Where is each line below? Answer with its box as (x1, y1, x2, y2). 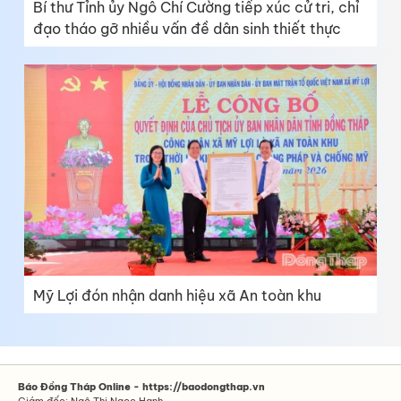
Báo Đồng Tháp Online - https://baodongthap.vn (18, 380, 265, 394)
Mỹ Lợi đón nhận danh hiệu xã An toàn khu (33, 286, 321, 305)
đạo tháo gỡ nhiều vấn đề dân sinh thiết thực (33, 19, 341, 38)
